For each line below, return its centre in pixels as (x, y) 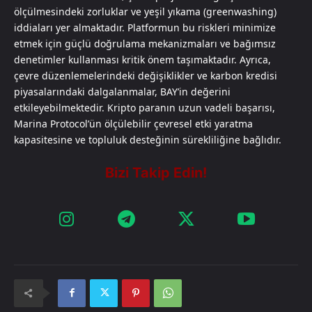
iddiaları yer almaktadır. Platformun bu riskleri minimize (145, 27)
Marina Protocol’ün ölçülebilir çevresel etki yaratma (133, 123)
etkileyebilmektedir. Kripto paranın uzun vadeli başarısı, (145, 107)
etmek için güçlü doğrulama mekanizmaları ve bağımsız (145, 43)
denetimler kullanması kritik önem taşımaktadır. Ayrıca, (142, 59)
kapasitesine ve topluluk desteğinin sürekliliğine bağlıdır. (148, 139)
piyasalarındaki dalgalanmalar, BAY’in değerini (122, 91)
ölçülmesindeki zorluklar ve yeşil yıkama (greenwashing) (145, 11)
